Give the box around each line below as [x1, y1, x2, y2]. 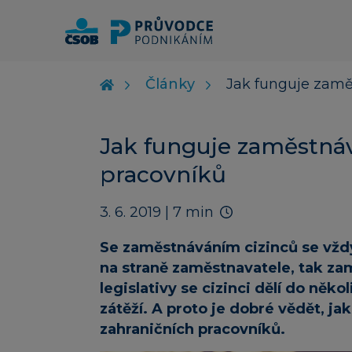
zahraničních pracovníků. [100, 320, 285, 338]
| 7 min [165, 203, 214, 222]
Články [145, 75, 195, 93]
